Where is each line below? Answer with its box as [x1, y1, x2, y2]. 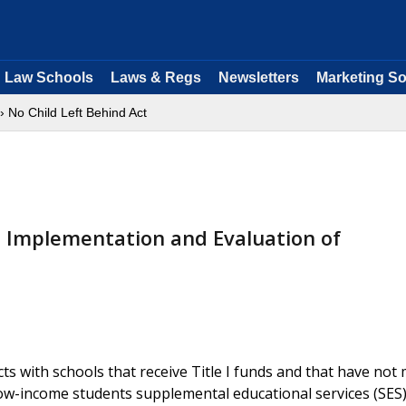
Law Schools [5, 70, 93, 85]
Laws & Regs [111, 70, 201, 85]
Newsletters [218, 70, 299, 85]
